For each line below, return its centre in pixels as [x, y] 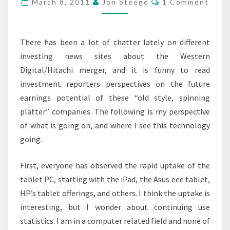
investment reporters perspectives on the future [115, 84]
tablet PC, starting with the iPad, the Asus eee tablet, [115, 179]
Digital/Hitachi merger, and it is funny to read [115, 70]
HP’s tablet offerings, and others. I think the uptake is [115, 193]
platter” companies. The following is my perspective [115, 111]
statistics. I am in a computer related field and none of [115, 221]
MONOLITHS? [144, 41]
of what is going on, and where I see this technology [115, 125]
